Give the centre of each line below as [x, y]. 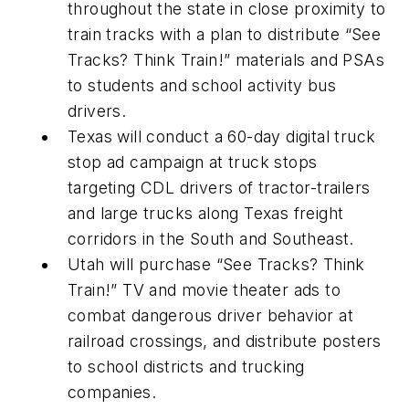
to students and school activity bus [202, 85]
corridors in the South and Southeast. [211, 238]
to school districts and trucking [186, 366]
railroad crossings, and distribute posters [225, 341]
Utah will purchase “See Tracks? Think [216, 264]
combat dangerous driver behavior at [210, 315]
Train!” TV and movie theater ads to [204, 289]
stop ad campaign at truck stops [193, 162]
